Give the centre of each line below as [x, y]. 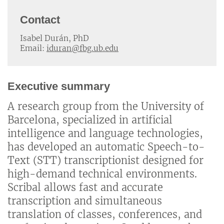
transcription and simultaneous [85, 201]
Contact [40, 20]
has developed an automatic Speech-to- [106, 147]
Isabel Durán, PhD [54, 38]
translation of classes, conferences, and [105, 214]
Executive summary [59, 86]
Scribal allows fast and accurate [85, 187]
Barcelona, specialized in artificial [90, 120]
